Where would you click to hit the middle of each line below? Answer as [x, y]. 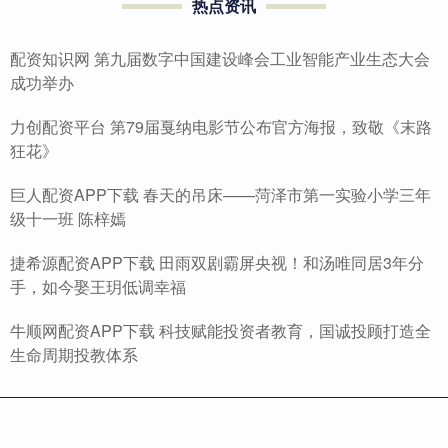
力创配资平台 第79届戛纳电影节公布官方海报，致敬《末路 [221, 127]
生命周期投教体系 [74, 355]
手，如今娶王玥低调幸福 [98, 287]
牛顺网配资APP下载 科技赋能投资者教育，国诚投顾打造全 [220, 331]
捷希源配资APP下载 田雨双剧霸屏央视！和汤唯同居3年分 [217, 263]
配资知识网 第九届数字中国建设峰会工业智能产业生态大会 [220, 59]
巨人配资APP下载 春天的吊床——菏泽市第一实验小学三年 [220, 195]
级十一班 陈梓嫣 [68, 219]
